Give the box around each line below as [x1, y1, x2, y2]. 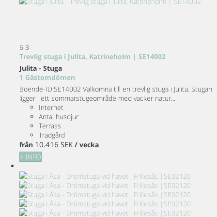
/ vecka [75, 140, 99, 150]
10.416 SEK [35, 139, 73, 150]
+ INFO [20, 152, 41, 162]
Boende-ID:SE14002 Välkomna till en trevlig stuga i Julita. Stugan [19, 84, 212, 94]
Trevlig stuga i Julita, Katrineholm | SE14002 [19, 52, 166, 62]
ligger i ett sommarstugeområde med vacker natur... [19, 93, 175, 103]
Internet [39, 103, 63, 112]
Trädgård [39, 130, 65, 140]
